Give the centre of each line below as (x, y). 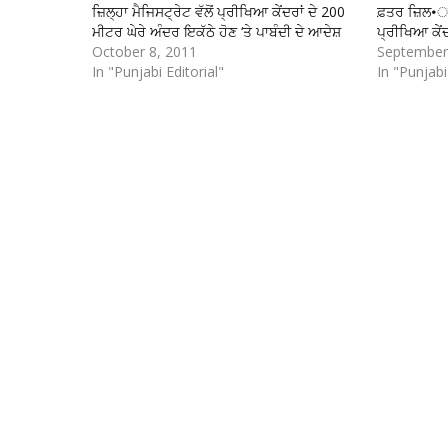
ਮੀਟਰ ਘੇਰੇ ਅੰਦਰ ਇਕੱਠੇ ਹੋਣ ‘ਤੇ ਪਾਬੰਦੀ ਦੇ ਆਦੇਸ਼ (216, 31)
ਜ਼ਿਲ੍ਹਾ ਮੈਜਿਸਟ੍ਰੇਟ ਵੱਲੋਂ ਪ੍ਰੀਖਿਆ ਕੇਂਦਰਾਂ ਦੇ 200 (218, 11)
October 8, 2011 (144, 51)
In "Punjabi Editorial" (158, 71)
